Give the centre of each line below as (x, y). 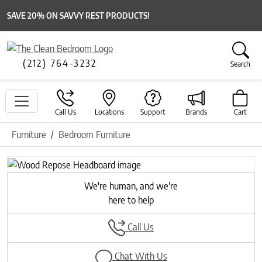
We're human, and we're (131, 186)
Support (153, 112)
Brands (196, 112)
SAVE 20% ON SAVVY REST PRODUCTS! (78, 15)
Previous (41, 170)
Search (240, 64)
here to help (131, 200)
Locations (109, 112)
